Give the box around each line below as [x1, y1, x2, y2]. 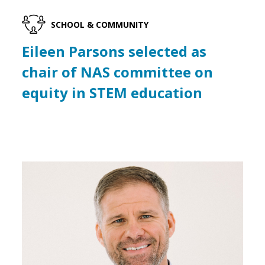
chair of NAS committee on [22, 62, 214, 82]
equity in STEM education [22, 83, 203, 103]
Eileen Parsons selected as [22, 41, 207, 62]
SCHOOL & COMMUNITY [51, 18, 149, 30]
